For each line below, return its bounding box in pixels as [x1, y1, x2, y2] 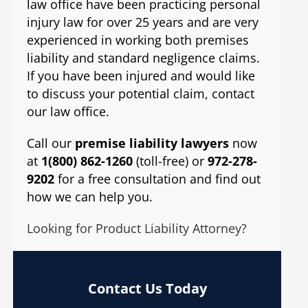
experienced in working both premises [26, 32, 249, 49]
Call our [26, 135, 75, 152]
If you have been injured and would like [26, 67, 255, 85]
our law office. [26, 103, 109, 120]
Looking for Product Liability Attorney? [26, 220, 247, 237]
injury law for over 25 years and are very [26, 14, 258, 31]
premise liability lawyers [74, 135, 232, 152]
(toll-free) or [132, 153, 208, 170]
